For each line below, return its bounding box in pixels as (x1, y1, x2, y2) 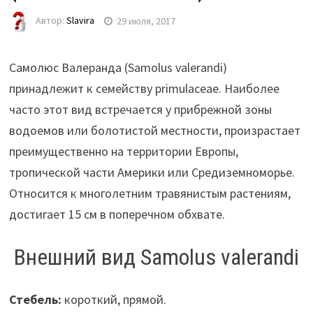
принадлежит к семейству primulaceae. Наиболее (8, 80, 279, 97)
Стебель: (8, 291, 61, 307)
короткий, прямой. (61, 291, 166, 307)
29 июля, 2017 (116, 14, 175, 27)
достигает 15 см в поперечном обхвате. (8, 206, 225, 223)
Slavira (66, 14, 94, 27)
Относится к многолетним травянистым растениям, (8, 185, 291, 202)
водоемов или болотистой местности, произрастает (8, 122, 300, 139)
